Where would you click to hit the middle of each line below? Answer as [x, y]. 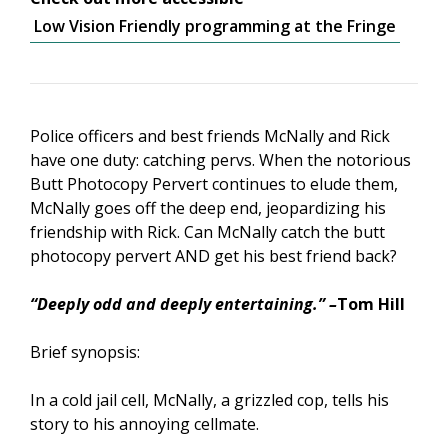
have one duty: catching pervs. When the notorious [220, 160]
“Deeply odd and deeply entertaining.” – [183, 304]
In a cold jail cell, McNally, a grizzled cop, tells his [209, 400]
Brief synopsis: [85, 352]
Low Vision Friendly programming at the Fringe [215, 26]
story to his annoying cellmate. [144, 424]
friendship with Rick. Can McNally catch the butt [207, 232]
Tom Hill [371, 304]
